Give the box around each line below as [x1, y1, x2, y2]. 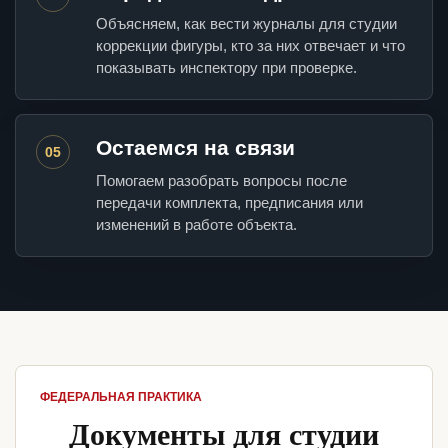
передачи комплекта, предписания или [96, 194, 363, 212]
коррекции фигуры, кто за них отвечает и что [96, 37, 405, 55]
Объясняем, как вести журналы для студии [96, 15, 397, 33]
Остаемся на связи [96, 136, 295, 160]
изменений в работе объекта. [96, 216, 297, 234]
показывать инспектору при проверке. [96, 59, 357, 77]
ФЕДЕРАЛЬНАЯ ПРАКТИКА [40, 390, 202, 405]
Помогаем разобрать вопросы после [96, 172, 347, 190]
